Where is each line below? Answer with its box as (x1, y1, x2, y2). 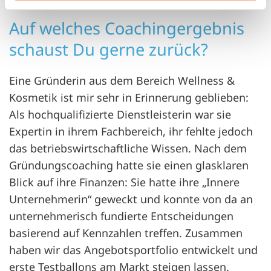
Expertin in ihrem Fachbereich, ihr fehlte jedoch (9, 124, 253, 139)
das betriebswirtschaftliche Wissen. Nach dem (9, 141, 247, 155)
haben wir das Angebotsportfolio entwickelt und (9, 243, 258, 257)
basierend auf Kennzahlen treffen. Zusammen (9, 226, 243, 240)
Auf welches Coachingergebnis (9, 17, 244, 39)
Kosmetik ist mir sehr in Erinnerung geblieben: (9, 90, 249, 105)
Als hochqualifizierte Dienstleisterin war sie (9, 107, 231, 122)
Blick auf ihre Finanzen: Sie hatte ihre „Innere (9, 175, 240, 189)
